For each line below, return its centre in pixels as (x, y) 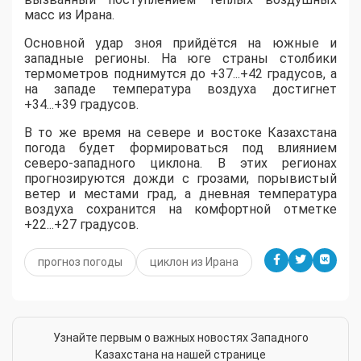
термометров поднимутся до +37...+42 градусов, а (180, 73)
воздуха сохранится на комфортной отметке (180, 209)
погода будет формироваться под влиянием (180, 147)
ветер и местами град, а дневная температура (180, 193)
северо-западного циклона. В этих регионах (180, 163)
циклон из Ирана (194, 261)
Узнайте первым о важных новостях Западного (180, 337)
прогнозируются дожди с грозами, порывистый (180, 178)
